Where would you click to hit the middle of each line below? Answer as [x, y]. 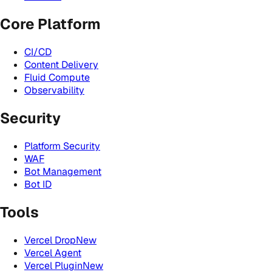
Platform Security [62, 146]
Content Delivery [61, 65]
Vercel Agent [53, 253]
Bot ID [38, 184]
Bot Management [63, 171]
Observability [54, 90]
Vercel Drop [50, 240]
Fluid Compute [57, 78]
